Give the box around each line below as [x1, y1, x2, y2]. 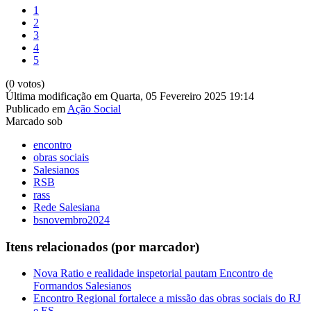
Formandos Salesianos [33, 280, 131, 292]
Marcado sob [6, 115, 62, 127]
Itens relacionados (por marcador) [6, 239, 199, 254]
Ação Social [67, 102, 121, 115]
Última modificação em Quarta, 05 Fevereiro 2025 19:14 [6, 90, 254, 102]
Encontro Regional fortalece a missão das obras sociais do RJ [33, 292, 301, 305]
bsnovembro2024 [33, 213, 110, 226]
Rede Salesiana [33, 201, 100, 213]
